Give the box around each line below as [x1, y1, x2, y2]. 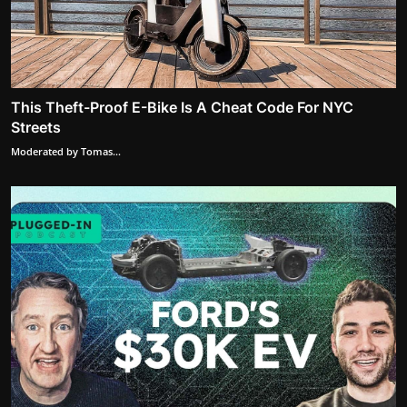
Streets [11, 118, 61, 137]
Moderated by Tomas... [11, 144, 121, 159]
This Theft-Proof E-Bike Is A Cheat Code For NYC [11, 98, 353, 117]
